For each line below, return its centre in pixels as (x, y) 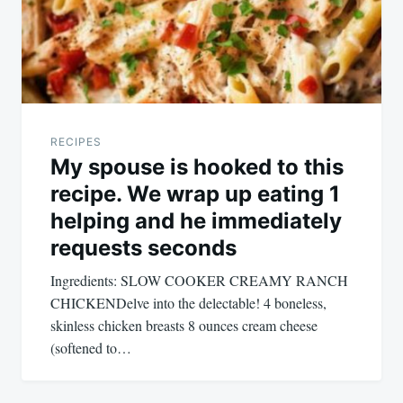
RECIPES (76, 141)
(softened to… (91, 347)
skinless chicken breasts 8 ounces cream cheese (184, 325)
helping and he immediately (196, 220)
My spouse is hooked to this (197, 166)
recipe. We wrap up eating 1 (195, 193)
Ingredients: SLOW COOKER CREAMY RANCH (199, 280)
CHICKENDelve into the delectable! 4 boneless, (188, 302)
